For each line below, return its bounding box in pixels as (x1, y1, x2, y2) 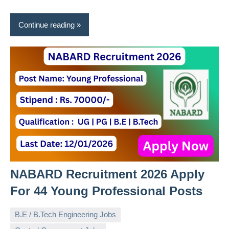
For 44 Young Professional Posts (10, 184, 202, 198)
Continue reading (18, 20, 75, 29)
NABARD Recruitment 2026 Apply (10, 167, 204, 181)
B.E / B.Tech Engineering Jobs (15, 210, 116, 219)
